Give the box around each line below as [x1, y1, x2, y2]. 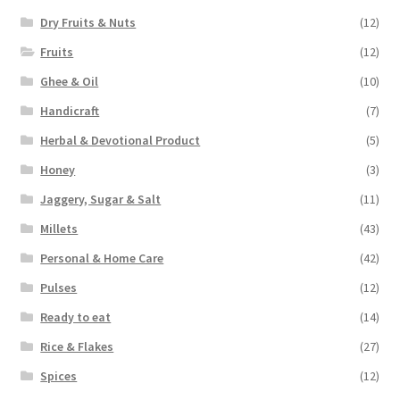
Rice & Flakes [40, 338, 114, 355]
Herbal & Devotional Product [40, 132, 201, 149]
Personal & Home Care [40, 250, 164, 267]
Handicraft [40, 103, 100, 120]
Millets [40, 221, 79, 237]
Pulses [40, 279, 78, 296]
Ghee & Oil [40, 73, 99, 90]
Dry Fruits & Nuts [40, 14, 137, 31]
